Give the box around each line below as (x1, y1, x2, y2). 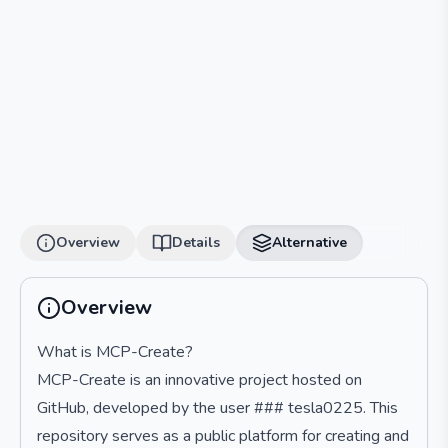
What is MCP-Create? (37, 341, 193, 363)
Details (172, 233, 220, 252)
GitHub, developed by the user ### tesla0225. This (37, 397, 398, 419)
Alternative (272, 233, 347, 252)
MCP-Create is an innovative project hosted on (37, 369, 362, 391)
